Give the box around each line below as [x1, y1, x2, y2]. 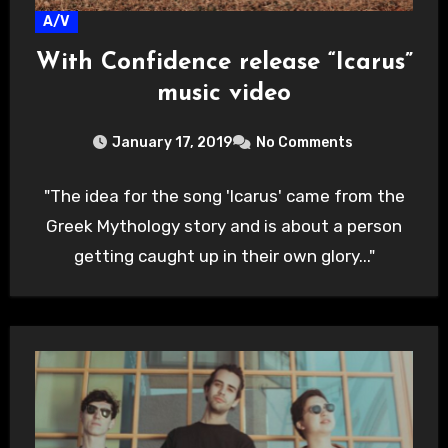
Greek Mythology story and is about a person [46, 215, 402, 236]
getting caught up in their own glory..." [73, 245, 375, 266]
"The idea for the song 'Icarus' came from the [43, 185, 405, 206]
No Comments [255, 133, 353, 151]
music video [157, 81, 291, 106]
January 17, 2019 [111, 133, 232, 151]
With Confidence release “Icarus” [35, 50, 413, 75]
